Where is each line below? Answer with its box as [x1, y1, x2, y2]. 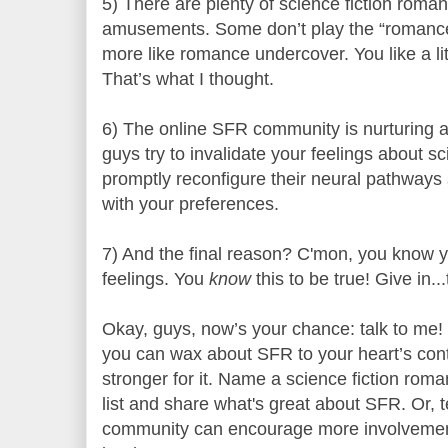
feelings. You [102, 268, 209, 289]
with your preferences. [102, 193, 279, 214]
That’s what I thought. [102, 68, 274, 89]
